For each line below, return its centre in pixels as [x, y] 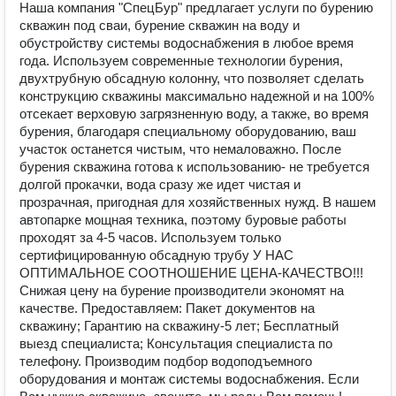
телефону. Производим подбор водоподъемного [166, 361]
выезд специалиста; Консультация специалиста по [176, 343]
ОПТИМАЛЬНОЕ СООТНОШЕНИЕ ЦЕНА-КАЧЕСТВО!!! [191, 273]
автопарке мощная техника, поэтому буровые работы [183, 220]
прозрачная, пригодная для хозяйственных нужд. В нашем [198, 202]
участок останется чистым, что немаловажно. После [180, 149]
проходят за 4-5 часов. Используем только [150, 237]
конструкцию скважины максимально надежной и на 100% [197, 96]
